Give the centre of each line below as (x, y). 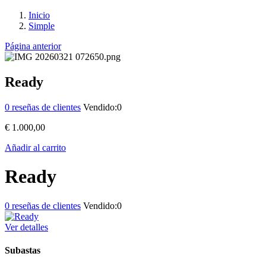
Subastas (23, 251)
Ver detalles (26, 227)
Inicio (39, 15)
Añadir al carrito (35, 147)
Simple (42, 26)
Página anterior (33, 46)
